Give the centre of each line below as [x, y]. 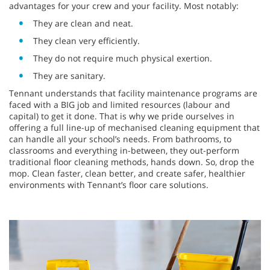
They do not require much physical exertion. [123, 58]
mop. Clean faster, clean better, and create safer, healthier [127, 173]
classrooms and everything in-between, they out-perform [124, 150]
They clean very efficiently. [86, 41]
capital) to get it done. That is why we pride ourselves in [122, 116]
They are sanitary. [69, 76]
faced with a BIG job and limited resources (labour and [120, 105]
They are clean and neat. [83, 23]
